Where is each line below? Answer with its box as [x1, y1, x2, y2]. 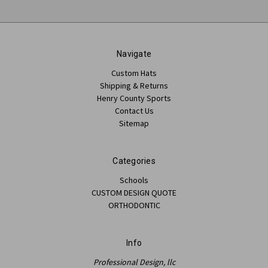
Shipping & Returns [100, 80, 168, 91]
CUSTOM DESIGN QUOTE [92, 187, 176, 198]
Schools [120, 174, 148, 185]
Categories [112, 156, 156, 166]
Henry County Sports [97, 92, 171, 103]
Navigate [117, 48, 151, 59]
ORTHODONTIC [108, 199, 160, 211]
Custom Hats [111, 67, 157, 78]
